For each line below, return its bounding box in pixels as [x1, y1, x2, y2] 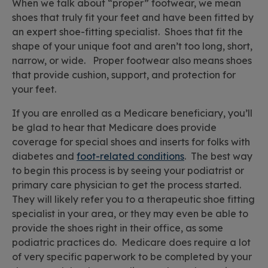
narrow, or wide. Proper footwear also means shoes [12, 54, 252, 67]
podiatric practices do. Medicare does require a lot [12, 236, 251, 249]
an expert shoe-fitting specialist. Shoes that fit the [12, 26, 243, 38]
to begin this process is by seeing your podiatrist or [12, 165, 244, 177]
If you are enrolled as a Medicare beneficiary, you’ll [12, 107, 252, 120]
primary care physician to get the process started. [12, 179, 241, 191]
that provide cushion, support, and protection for [12, 69, 236, 81]
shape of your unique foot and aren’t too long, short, [12, 40, 252, 53]
